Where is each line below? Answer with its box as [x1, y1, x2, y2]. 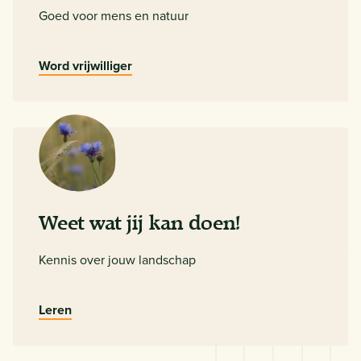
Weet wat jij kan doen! [39, 210, 241, 235]
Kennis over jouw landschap [39, 250, 196, 268]
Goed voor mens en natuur [39, 6, 189, 24]
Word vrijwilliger [39, 56, 132, 75]
